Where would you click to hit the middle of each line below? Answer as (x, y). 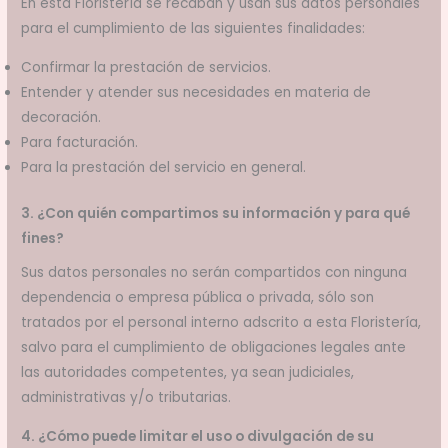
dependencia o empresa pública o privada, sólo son (198, 298)
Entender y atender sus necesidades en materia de (196, 93)
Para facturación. (80, 143)
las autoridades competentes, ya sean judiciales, (188, 373)
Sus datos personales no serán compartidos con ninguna (214, 273)
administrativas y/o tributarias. (126, 398)
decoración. (61, 118)
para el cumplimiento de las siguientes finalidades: (193, 29)
